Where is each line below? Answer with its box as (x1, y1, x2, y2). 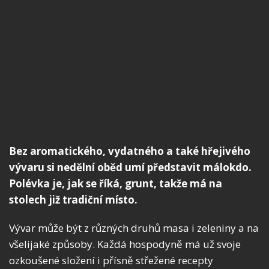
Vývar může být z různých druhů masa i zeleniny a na (9, 221, 259, 235)
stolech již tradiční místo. (9, 193, 138, 207)
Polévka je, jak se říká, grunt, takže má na (9, 177, 222, 191)
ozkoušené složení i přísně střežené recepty (9, 253, 213, 268)
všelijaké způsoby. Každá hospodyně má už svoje (9, 237, 241, 252)
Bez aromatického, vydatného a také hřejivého (9, 144, 250, 159)
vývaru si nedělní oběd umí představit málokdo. (9, 160, 252, 175)
